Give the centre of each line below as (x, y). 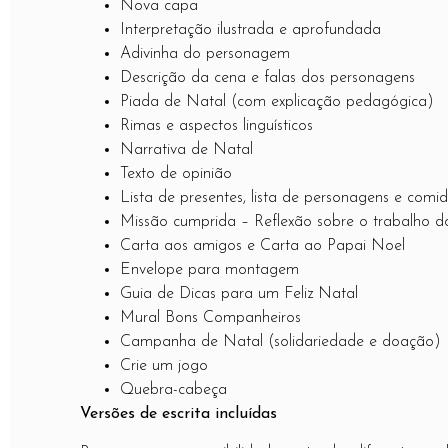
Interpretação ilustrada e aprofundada (250, 30)
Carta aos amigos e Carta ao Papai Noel (262, 246)
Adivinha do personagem (205, 54)
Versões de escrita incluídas (178, 414)
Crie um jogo (164, 366)
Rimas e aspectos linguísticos (216, 126)
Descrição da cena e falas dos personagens (267, 78)
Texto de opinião (176, 174)
